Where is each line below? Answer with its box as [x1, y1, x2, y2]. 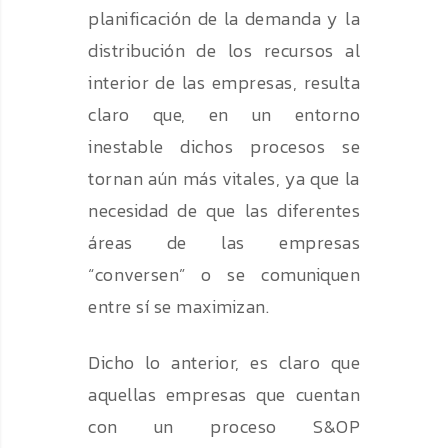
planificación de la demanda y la [88, 5, 360, 33]
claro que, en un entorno [88, 101, 360, 129]
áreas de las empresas [88, 229, 360, 257]
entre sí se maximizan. [88, 293, 269, 321]
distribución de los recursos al [88, 37, 360, 65]
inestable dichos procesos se [88, 133, 360, 161]
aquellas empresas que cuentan [88, 381, 360, 409]
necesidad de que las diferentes [88, 197, 360, 225]
